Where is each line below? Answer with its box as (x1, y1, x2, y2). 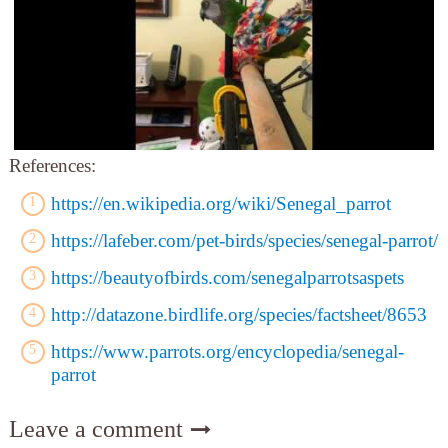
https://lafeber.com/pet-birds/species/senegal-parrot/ (50, 229, 438, 251)
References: (8, 154, 96, 176)
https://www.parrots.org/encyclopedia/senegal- (50, 340, 404, 362)
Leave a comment (8, 415, 189, 442)
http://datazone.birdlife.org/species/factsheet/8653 (50, 303, 427, 325)
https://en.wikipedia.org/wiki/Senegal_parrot (50, 192, 391, 214)
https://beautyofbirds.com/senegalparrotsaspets (50, 266, 404, 288)
